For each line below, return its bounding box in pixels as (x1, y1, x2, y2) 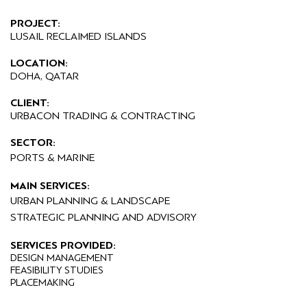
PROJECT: (10, 16, 60, 32)
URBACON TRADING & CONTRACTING (10, 108, 195, 124)
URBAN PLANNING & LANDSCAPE (10, 193, 170, 209)
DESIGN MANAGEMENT (10, 251, 114, 266)
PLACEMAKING (10, 275, 75, 291)
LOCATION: (10, 56, 68, 71)
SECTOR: (10, 135, 56, 151)
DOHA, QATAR (10, 69, 79, 84)
